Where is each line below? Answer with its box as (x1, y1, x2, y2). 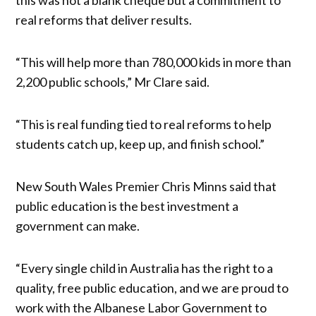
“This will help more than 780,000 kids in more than (16, 54, 292, 70)
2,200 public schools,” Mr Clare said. (16, 73, 210, 90)
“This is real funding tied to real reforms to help (16, 116, 272, 132)
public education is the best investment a (16, 197, 239, 214)
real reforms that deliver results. (16, 11, 193, 28)
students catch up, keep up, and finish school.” (16, 135, 265, 152)
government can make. (16, 217, 140, 233)
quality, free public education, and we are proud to (16, 279, 289, 296)
